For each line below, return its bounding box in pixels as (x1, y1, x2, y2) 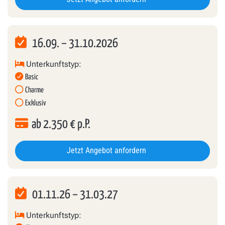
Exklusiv (25, 99, 46, 107)
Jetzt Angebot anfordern (67, 146, 149, 155)
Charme (25, 86, 44, 94)
